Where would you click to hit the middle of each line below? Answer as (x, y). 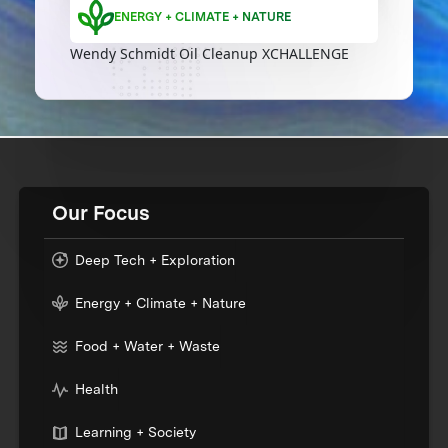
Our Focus (101, 212)
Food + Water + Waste (148, 346)
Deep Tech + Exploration (155, 259)
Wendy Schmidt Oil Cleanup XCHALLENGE (209, 53)
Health (97, 389)
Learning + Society (136, 432)
